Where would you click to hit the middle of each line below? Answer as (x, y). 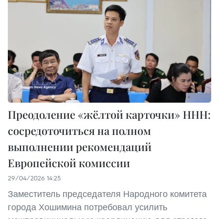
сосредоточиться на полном (79, 130)
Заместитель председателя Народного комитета (107, 194)
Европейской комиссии (69, 163)
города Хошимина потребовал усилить (88, 207)
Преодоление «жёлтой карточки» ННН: (109, 114)
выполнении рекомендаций (80, 146)
